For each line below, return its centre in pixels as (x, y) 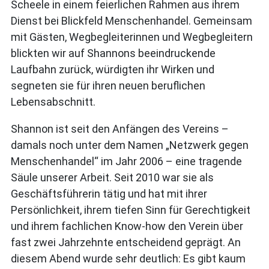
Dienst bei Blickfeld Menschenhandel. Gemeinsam (131, 21)
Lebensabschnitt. (53, 102)
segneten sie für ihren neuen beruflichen (108, 86)
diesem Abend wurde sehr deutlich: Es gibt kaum (128, 258)
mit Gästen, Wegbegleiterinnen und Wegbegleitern (132, 37)
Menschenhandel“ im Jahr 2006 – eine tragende (126, 161)
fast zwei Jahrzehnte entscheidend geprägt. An (126, 242)
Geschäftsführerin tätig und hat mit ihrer (109, 194)
